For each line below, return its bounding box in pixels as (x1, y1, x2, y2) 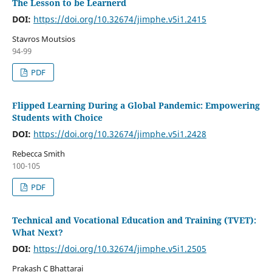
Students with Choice (12, 111, 103, 123)
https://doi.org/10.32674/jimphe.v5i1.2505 (33, 242, 206, 254)
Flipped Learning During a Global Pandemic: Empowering (12, 99, 260, 111)
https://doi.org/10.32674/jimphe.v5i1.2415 (33, 13, 206, 25)
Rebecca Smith (12, 148, 65, 159)
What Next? (12, 226, 63, 238)
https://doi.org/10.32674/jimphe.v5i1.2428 (33, 127, 206, 140)
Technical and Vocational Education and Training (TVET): (12, 214, 256, 226)
